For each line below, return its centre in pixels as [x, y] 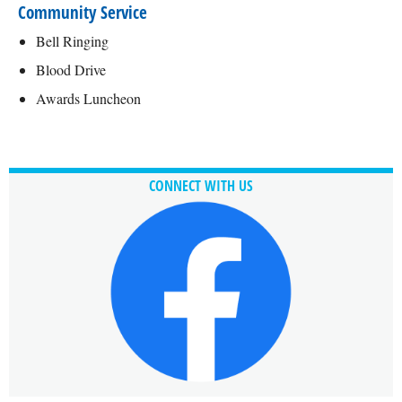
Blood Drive [71, 70]
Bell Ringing [72, 41]
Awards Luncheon [88, 98]
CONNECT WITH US [201, 186]
